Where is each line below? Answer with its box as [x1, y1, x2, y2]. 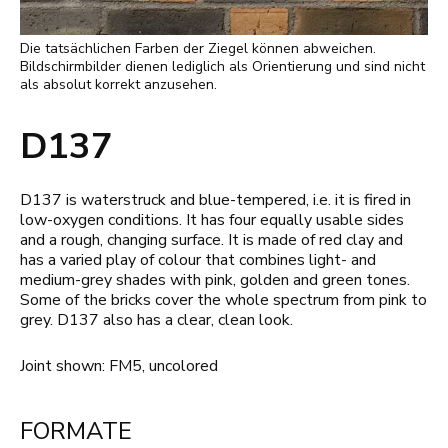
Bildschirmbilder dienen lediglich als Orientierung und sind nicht [20, 56, 425, 76]
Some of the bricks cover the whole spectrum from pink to [20, 288, 427, 311]
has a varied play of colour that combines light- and [20, 248, 376, 271]
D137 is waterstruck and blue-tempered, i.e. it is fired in [20, 188, 411, 211]
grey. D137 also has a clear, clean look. [20, 308, 293, 331]
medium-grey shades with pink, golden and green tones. [20, 268, 410, 291]
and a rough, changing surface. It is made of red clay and [20, 228, 403, 251]
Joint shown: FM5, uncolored [20, 354, 218, 377]
